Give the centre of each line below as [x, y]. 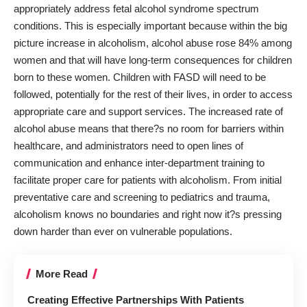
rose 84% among [254, 42]
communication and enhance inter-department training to [139, 162]
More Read [62, 274]
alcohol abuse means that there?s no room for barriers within [149, 128]
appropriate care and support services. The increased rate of [148, 111]
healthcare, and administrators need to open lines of [128, 145]
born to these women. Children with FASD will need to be [140, 77]
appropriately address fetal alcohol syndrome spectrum [136, 8]
